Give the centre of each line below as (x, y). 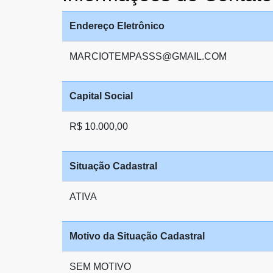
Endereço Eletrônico (117, 26)
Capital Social (101, 96)
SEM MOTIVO (100, 267)
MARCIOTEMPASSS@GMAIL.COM (148, 56)
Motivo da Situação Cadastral (137, 236)
